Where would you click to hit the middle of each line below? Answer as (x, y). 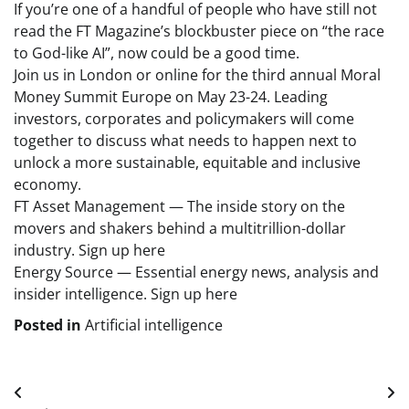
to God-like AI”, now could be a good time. (157, 53)
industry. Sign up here (89, 251)
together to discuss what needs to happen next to (185, 141)
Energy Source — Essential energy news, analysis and (196, 273)
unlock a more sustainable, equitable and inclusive (187, 163)
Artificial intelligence (154, 325)
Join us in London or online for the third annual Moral (197, 75)
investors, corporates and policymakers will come (184, 119)
